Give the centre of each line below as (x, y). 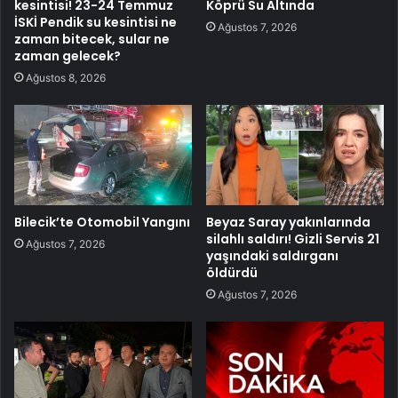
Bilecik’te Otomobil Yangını (102, 222)
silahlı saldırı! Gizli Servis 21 (293, 239)
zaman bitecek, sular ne (92, 39)
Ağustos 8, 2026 (66, 77)
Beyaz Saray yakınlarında (288, 222)
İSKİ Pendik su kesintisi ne (96, 22)
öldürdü (232, 272)
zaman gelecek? (68, 56)
